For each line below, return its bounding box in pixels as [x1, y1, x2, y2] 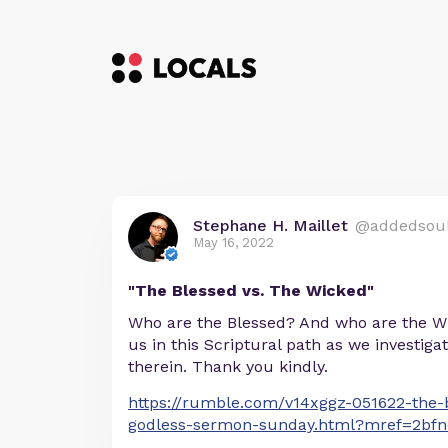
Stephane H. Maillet [193, 216, 348, 235]
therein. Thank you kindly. [128, 357, 328, 376]
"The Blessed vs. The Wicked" [128, 281, 374, 300]
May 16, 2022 [193, 235, 274, 250]
